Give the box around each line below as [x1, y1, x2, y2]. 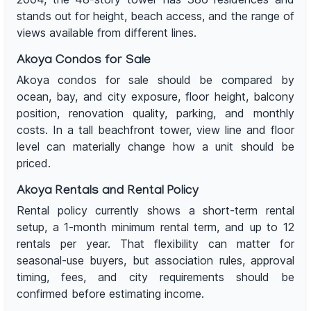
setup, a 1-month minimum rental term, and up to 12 [17, 220, 294, 235]
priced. [17, 156, 51, 171]
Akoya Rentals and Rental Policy [17, 185, 199, 200]
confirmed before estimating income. [17, 287, 204, 301]
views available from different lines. [17, 26, 196, 40]
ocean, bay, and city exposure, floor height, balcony [17, 90, 294, 104]
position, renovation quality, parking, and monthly [17, 106, 294, 121]
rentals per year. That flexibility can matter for [17, 237, 294, 251]
